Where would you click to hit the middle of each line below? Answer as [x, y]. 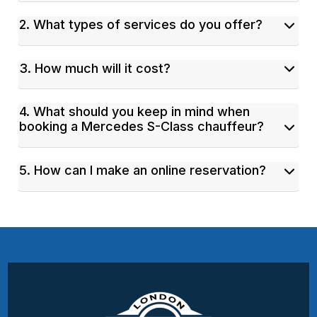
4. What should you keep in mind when [135, 112]
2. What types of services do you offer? [141, 25]
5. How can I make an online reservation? [143, 170]
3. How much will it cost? [95, 68]
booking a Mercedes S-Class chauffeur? [142, 127]
